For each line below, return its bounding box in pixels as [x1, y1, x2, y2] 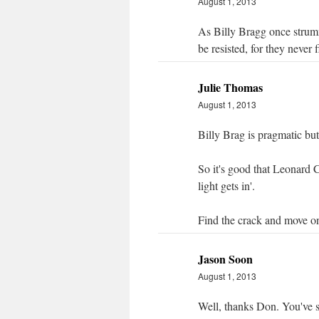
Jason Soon [198, 251, 253, 267]
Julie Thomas [198, 79, 263, 95]
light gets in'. [198, 178, 255, 193]
